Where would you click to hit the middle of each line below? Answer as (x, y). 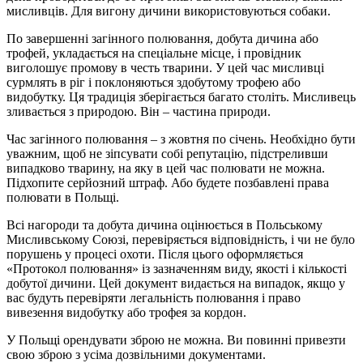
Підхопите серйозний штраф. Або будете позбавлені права (168, 182)
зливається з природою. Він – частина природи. (139, 111)
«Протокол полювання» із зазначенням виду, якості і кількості (177, 268)
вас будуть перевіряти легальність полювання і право (154, 297)
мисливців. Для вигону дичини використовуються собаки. (169, 11)
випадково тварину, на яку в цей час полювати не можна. (166, 168)
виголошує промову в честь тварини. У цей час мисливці (165, 67)
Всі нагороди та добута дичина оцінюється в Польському (164, 224)
